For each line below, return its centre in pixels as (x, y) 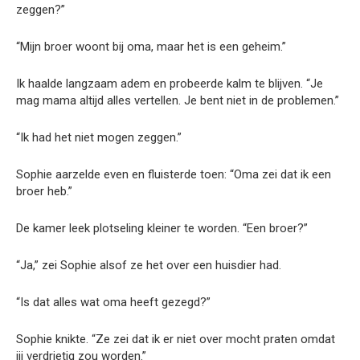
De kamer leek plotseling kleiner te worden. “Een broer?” (162, 228)
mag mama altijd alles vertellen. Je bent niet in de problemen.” (178, 100)
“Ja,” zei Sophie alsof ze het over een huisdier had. (149, 265)
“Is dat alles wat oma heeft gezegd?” (113, 302)
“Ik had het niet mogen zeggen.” (99, 137)
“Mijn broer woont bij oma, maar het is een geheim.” (151, 46)
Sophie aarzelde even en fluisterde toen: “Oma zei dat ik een (174, 174)
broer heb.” (44, 191)
